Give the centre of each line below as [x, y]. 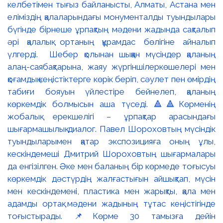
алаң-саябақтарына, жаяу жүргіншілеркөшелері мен [111, 66]
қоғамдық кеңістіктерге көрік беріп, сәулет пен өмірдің [111, 79]
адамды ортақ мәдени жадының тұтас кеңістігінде [111, 203]
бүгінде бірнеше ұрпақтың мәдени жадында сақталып [111, 29]
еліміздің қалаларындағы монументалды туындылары [111, 17]
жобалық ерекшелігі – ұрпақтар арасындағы [111, 116]
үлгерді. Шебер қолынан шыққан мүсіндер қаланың [111, 54]
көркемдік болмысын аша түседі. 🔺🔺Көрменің [111, 104]
